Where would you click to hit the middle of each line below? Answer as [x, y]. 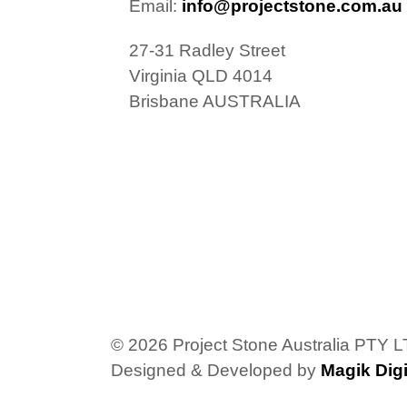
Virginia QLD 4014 [201, 75]
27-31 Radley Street [207, 50]
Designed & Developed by [216, 370]
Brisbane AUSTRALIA [215, 101]
